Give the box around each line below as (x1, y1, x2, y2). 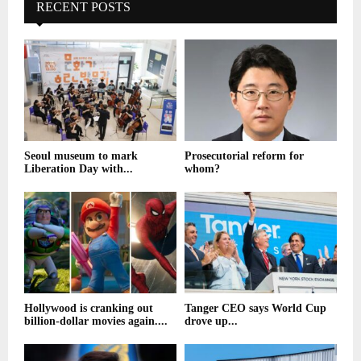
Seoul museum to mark (24, 150, 138, 163)
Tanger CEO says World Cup (185, 302, 326, 315)
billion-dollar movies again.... (24, 315, 168, 328)
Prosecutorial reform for (185, 150, 304, 163)
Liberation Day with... (24, 163, 133, 176)
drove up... (185, 315, 238, 328)
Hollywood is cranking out (24, 302, 153, 315)
